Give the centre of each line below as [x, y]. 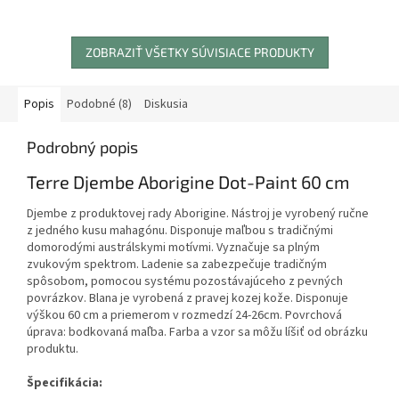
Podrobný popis [82, 147]
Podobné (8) [99, 104]
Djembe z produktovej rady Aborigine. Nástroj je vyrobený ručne [198, 214]
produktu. [53, 350]
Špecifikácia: [65, 383]
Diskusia [166, 104]
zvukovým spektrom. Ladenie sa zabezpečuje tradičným [177, 265]
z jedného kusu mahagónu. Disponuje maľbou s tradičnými [180, 231]
